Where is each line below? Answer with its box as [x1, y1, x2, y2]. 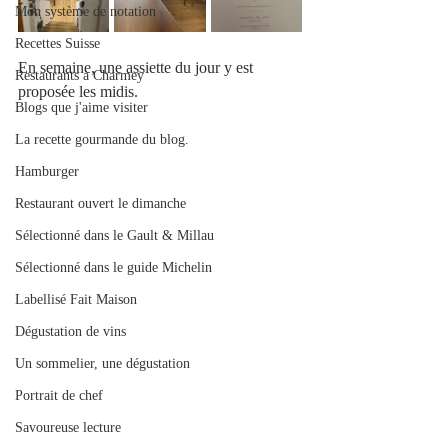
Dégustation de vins [15, 324, 126, 339]
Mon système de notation [15, 4, 156, 19]
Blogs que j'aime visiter [15, 100, 148, 115]
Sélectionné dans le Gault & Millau [15, 228, 214, 243]
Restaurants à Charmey [15, 68, 144, 83]
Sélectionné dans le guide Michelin [15, 260, 212, 275]
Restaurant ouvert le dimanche [15, 196, 186, 211]
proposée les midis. [18, 83, 142, 101]
